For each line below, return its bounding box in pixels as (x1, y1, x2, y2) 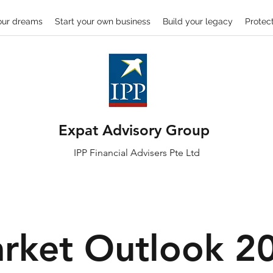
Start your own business (55, 16, 151, 26)
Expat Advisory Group (58, 121, 210, 139)
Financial (89, 147, 128, 158)
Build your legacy (163, 16, 233, 26)
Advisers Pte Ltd (127, 147, 200, 158)
